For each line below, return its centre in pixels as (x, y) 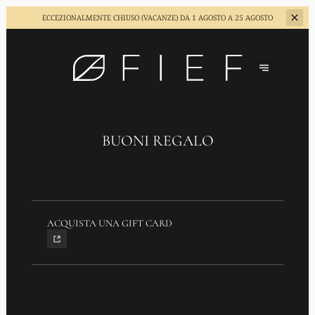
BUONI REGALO (157, 140)
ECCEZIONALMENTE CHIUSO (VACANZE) (110, 18)
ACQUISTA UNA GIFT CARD (110, 223)
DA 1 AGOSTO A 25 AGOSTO (225, 18)
